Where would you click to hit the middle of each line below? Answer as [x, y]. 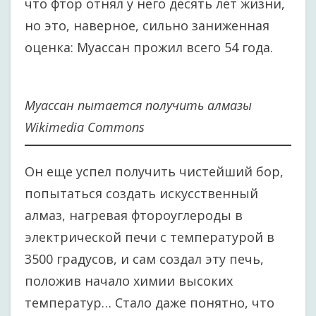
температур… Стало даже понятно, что [150, 303]
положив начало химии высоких [129, 281]
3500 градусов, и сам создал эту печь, [144, 259]
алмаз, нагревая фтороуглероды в [134, 215]
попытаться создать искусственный [141, 193]
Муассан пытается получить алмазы [138, 105]
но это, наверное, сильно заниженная [147, 25]
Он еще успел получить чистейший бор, [154, 171]
